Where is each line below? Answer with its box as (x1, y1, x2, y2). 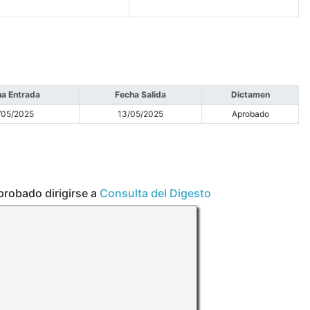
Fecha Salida (115, 89, 166, 100)
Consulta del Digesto (100, 186, 211, 201)
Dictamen (230, 89, 270, 100)
